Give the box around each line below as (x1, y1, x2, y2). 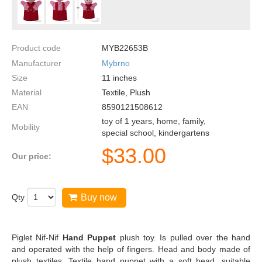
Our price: (12, 151, 51, 161)
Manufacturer (12, 58, 61, 68)
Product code (12, 43, 61, 53)
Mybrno (102, 58, 130, 68)
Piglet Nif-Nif (12, 233, 59, 242)
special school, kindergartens (102, 128, 209, 138)
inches (111, 73, 137, 82)
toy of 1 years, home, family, (102, 116, 206, 126)
